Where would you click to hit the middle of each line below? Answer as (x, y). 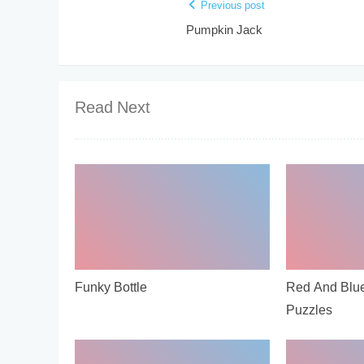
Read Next (113, 109)
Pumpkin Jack (224, 31)
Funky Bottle (111, 288)
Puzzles (309, 311)
